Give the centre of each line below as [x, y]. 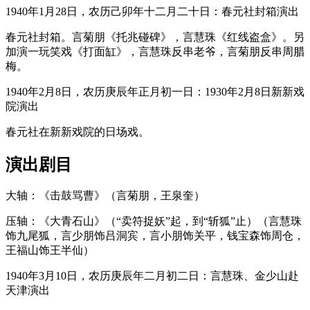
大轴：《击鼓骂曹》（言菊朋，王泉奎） [105, 196]
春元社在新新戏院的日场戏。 [77, 131]
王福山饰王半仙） [50, 250]
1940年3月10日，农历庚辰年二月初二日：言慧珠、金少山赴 [152, 276]
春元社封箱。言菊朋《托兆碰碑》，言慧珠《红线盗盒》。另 [155, 37]
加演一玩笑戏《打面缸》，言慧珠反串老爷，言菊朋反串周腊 [155, 51]
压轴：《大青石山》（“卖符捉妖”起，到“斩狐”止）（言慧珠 [154, 221]
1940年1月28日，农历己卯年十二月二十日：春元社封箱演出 [152, 11]
